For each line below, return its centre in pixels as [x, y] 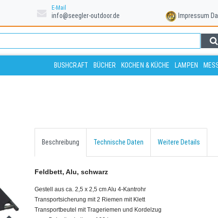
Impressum [194, 16]
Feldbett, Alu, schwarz [71, 172]
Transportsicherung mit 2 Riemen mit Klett [90, 199]
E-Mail [59, 8]
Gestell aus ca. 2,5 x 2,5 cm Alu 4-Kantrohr [90, 189]
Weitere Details [179, 142]
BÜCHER [105, 65]
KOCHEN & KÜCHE [145, 65]
